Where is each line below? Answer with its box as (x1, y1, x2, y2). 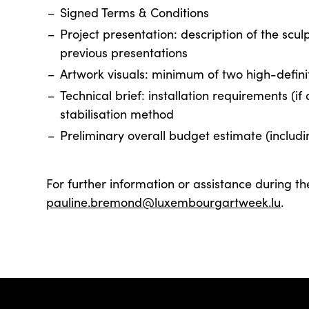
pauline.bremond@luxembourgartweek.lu (46, 194, 281, 210)
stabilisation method (60, 106, 175, 122)
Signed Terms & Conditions (60, 4, 210, 21)
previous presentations (60, 44, 188, 61)
